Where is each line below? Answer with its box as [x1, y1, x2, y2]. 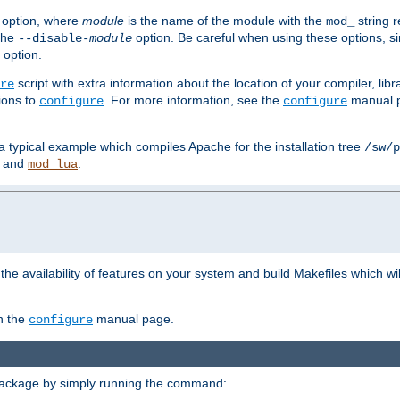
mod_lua [28, 157, 78, 172]
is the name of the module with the [124, 13, 326, 29]
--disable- [18, 31, 89, 46]
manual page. [93, 312, 174, 327]
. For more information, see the [104, 93, 283, 108]
